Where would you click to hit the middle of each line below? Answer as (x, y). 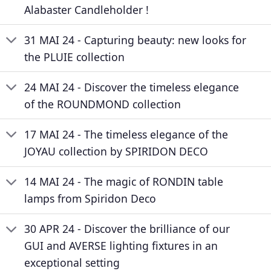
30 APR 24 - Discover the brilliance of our (127, 229)
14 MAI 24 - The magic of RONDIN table (124, 182)
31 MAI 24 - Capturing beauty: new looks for (135, 40)
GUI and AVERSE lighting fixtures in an (121, 246)
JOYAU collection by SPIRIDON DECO (116, 152)
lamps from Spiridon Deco (90, 199)
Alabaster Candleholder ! (87, 9)
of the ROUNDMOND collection (103, 104)
